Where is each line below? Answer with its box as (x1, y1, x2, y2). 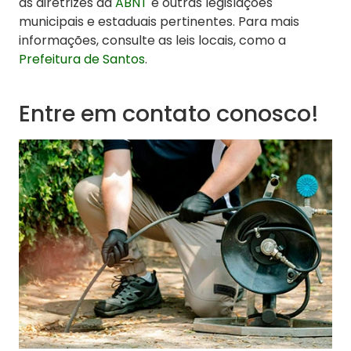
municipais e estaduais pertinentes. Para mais (19, 13, 299, 31)
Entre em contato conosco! (19, 98, 319, 130)
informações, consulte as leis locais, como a (19, 31, 286, 50)
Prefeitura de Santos (19, 50, 145, 69)
